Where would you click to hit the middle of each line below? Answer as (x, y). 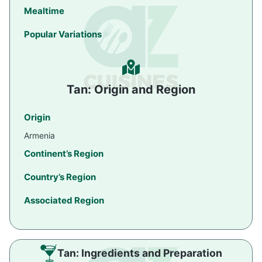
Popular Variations (63, 35)
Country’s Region (60, 177)
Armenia (39, 136)
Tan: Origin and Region (131, 90)
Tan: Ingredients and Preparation (140, 253)
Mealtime (44, 11)
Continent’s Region (64, 154)
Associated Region (64, 201)
